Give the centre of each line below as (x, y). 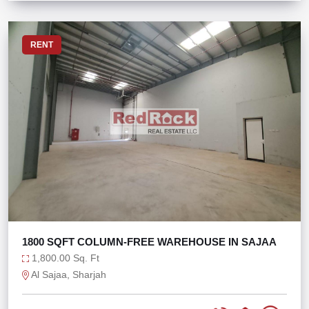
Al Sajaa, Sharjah (68, 275)
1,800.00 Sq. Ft (64, 258)
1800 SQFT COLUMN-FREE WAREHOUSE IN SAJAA (149, 242)
